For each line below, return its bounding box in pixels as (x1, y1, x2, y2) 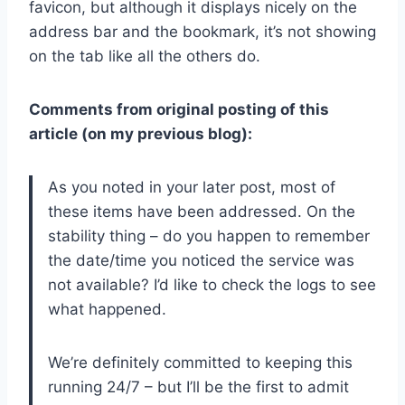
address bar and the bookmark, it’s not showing (29, 22, 376, 41)
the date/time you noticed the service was (48, 250, 354, 269)
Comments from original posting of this (29, 99, 329, 118)
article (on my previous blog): (29, 124, 252, 143)
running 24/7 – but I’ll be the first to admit (48, 377, 349, 396)
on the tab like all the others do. (29, 46, 260, 65)
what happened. (48, 299, 166, 318)
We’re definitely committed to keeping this (48, 353, 353, 372)
